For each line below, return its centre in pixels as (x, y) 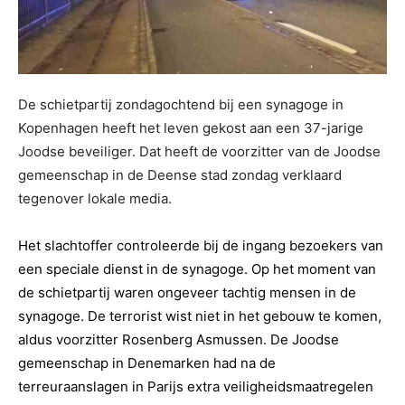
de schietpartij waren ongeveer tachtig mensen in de (187, 293)
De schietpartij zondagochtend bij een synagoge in (181, 105)
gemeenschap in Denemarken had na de (147, 363)
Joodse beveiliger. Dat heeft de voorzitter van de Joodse (199, 152)
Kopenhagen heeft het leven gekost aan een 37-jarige (191, 128)
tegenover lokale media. (95, 199)
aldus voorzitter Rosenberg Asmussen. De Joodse (179, 340)
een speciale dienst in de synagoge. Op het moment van (197, 269)
